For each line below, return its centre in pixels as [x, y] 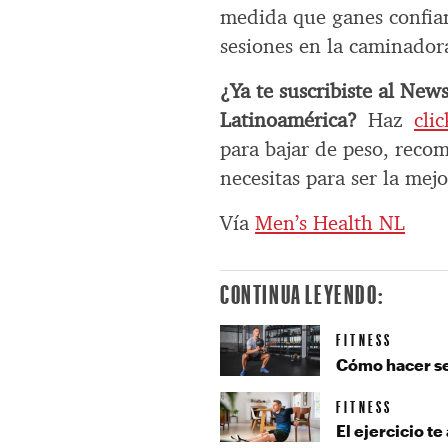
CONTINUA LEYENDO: [302, 294]
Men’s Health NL [330, 223]
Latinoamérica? [289, 120]
